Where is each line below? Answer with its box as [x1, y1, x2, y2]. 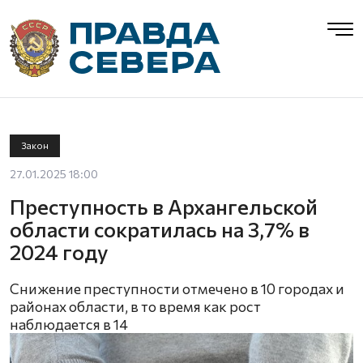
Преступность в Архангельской [10, 194, 318, 219]
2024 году [10, 239, 109, 264]
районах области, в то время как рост [10, 297, 261, 315]
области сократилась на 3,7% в [10, 216, 310, 241]
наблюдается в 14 [10, 315, 128, 333]
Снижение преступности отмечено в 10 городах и [10, 280, 344, 297]
